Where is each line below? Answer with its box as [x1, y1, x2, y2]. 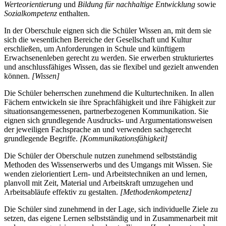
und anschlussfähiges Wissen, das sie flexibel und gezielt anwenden [4, 63, 218, 72]
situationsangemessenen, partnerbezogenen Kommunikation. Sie [4, 107, 208, 116]
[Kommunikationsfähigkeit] [80, 134, 167, 143]
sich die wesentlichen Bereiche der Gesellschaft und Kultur [4, 35, 192, 44]
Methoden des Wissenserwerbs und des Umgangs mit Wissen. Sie [4, 160, 212, 169]
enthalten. [59, 9, 90, 18]
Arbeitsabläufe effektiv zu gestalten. [4, 188, 120, 197]
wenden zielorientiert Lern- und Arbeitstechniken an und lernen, [4, 169, 207, 179]
